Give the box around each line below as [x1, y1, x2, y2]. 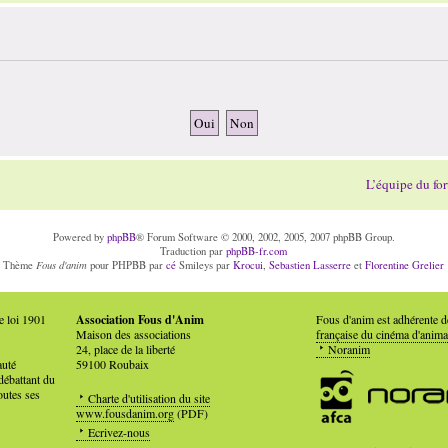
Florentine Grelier [365, 258, 445, 273]
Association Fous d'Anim [75, 311, 204, 329]
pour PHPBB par [87, 258, 167, 273]
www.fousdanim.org [75, 405, 174, 422]
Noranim [327, 341, 370, 358]
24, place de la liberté [75, 341, 175, 358]
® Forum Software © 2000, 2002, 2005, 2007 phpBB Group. [135, 230, 395, 245]
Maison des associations [75, 326, 191, 343]
